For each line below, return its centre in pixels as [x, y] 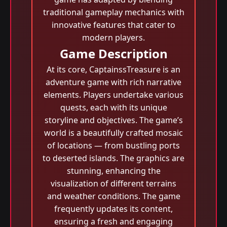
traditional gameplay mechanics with [113, 12]
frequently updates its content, [113, 209]
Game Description [113, 53]
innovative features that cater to [113, 25]
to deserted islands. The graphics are [113, 158]
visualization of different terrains [113, 183]
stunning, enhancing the [113, 171]
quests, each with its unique [113, 107]
